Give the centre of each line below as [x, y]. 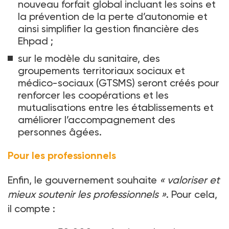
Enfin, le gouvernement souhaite [84, 180]
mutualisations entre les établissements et [116, 108]
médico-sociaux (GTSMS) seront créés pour [119, 83]
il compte [29, 209]
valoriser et [193, 180]
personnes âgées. [60, 132]
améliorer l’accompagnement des [97, 120]
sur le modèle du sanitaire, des [89, 59]
